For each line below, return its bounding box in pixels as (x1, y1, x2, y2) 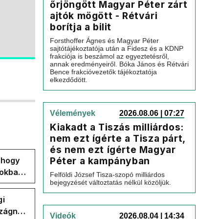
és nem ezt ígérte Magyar (50, 144, 176, 155)
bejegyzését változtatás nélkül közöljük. (50, 178, 171, 186)
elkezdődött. (50, 76, 88, 84)
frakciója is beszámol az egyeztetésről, (50, 52, 169, 60)
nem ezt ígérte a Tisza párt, (50, 132, 185, 144)
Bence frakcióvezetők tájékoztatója (50, 68, 157, 76)
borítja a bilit (50, 21, 111, 33)
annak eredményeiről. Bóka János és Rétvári (50, 60, 189, 68)
